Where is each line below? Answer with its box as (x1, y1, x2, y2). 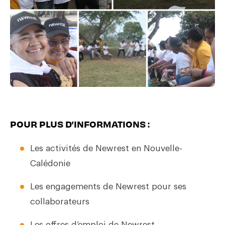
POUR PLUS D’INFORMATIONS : (10, 118, 150, 130)
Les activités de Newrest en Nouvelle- (30, 144, 182, 153)
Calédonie (30, 159, 70, 168)
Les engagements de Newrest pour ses (30, 182, 186, 191)
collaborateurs (30, 197, 89, 206)
